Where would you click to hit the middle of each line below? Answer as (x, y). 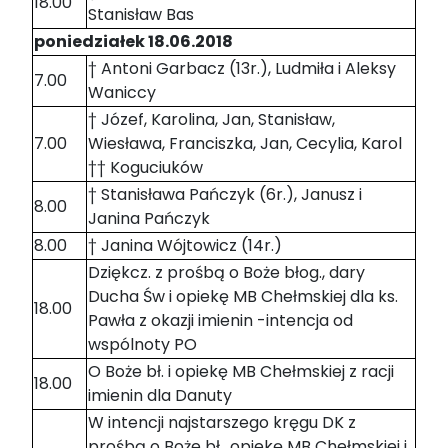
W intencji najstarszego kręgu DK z (222, 423)
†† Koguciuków (145, 168)
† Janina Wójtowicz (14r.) (185, 246)
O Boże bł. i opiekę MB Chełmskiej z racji (241, 372)
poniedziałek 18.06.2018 (133, 42)
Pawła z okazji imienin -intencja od (220, 321)
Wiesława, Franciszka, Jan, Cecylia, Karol (245, 144)
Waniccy (122, 93)
